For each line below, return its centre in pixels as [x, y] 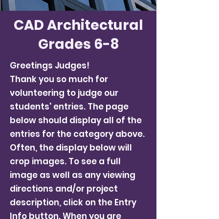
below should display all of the [76, 120]
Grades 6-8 [78, 44]
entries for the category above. [77, 134]
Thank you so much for [59, 79]
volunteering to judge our [64, 93]
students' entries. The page [69, 107]
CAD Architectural [78, 25]
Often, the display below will [71, 148]
